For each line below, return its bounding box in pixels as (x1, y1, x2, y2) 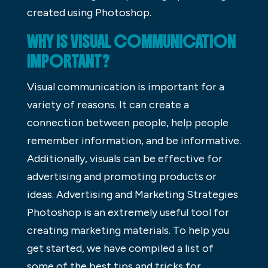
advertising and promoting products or (26, 169, 217, 183)
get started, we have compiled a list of (26, 241, 214, 255)
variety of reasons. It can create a (26, 98, 189, 111)
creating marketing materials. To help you (26, 223, 229, 237)
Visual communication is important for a (26, 80, 224, 93)
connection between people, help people (26, 115, 229, 129)
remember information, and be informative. (26, 133, 241, 147)
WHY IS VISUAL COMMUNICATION (26, 31, 236, 52)
